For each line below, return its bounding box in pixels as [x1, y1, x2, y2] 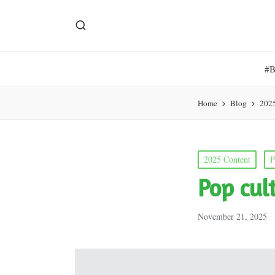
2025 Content [204, 153, 250, 165]
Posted [197, 151, 220, 163]
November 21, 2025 [198, 211, 267, 222]
